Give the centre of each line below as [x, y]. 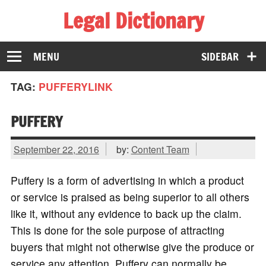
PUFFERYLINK [75, 87]
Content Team [160, 149]
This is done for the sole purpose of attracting [117, 230]
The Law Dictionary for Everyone [88, 40]
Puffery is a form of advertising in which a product [127, 180]
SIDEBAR [220, 56]
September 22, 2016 [56, 149]
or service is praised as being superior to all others [130, 197]
